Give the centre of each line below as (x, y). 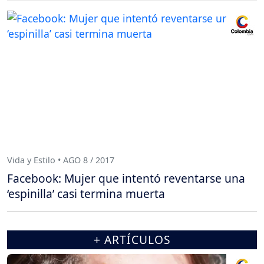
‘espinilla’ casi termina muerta (86, 194)
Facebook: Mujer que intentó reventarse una (126, 179)
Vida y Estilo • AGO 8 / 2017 (61, 160)
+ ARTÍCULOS (132, 240)
